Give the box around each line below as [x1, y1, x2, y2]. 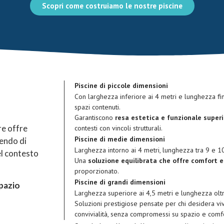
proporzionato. [74, 166, 119, 175]
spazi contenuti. [74, 102, 120, 111]
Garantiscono [74, 113, 115, 122]
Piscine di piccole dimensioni [74, 81, 168, 90]
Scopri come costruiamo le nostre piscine [41, 1, 182, 10]
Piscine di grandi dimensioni [74, 177, 165, 186]
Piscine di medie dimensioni [74, 134, 165, 143]
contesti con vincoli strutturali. [74, 123, 162, 132]
